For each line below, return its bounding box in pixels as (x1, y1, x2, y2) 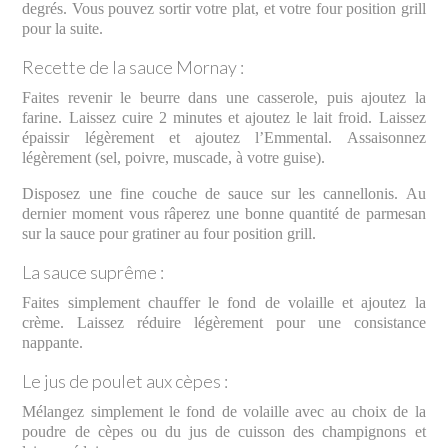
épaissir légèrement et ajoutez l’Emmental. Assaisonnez (22, 129, 426, 147)
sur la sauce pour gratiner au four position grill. (22, 225, 317, 243)
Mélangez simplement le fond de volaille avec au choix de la (22, 403, 426, 421)
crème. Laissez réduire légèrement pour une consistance (22, 314, 426, 332)
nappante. (22, 334, 84, 352)
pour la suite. (22, 19, 104, 37)
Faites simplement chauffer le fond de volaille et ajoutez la (22, 294, 426, 312)
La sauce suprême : (22, 261, 165, 284)
